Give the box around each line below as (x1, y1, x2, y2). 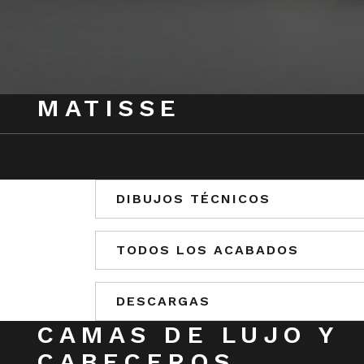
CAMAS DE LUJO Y (37, 320, 338, 349)
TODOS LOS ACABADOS (116, 242, 299, 258)
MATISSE (37, 93, 181, 123)
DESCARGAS (116, 293, 210, 310)
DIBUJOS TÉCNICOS (116, 191, 271, 207)
